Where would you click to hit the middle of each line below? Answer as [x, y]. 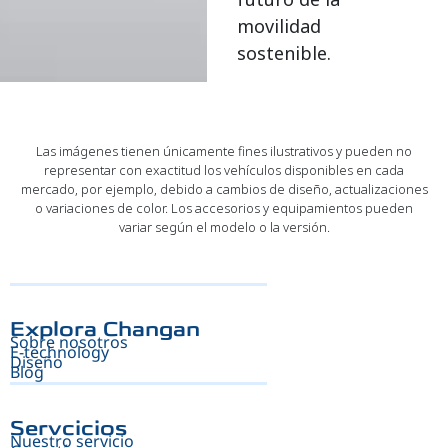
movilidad [279, 26]
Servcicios [68, 428]
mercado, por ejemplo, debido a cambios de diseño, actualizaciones [224, 188]
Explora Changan [105, 329]
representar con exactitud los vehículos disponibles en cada [224, 169]
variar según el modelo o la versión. [224, 226]
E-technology [59, 351]
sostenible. [284, 53]
